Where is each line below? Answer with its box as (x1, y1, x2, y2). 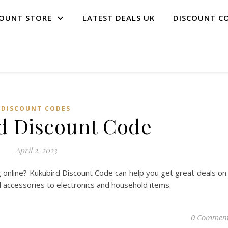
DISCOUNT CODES (1, 104, 71, 113)
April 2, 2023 (15, 145, 57, 155)
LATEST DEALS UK (82, 13, 155, 23)
